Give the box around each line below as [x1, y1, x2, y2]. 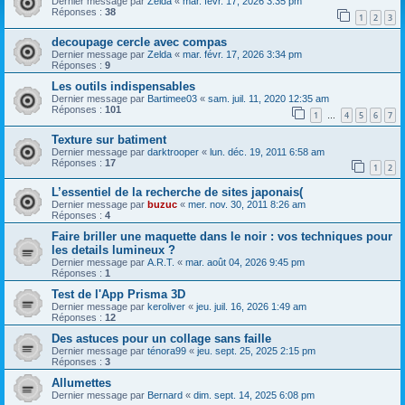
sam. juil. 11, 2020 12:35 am [208, 92, 329, 104]
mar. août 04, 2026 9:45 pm [185, 257, 305, 268]
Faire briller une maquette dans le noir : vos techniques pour [52, 230, 392, 244]
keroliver [147, 301, 185, 313]
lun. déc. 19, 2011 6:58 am [210, 146, 325, 157]
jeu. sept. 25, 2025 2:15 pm [197, 345, 316, 357]
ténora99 [147, 345, 186, 357]
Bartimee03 [147, 92, 197, 104]
